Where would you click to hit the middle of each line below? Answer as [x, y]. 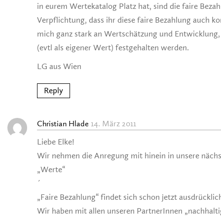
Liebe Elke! [56, 142]
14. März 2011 [113, 124]
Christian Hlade [63, 124]
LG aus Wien [59, 67]
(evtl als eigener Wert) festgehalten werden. [113, 48]
